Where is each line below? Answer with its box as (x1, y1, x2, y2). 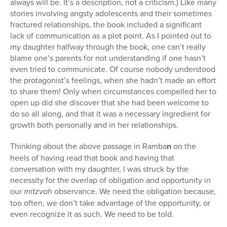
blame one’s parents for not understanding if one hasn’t (10, 52, 206, 64)
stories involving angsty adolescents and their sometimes (10, 8, 212, 19)
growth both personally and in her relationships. (10, 119, 178, 131)
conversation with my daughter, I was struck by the (10, 163, 188, 175)
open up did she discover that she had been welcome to (10, 97, 209, 108)
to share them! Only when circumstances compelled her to (10, 86, 216, 97)
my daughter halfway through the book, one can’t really (10, 41, 206, 53)
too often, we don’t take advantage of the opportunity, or (10, 197, 210, 209)
